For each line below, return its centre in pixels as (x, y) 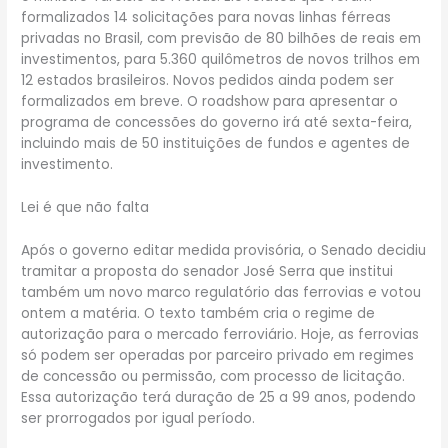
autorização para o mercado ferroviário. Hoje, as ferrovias (220, 334)
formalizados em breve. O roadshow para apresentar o (210, 101)
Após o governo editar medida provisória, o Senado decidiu (224, 250)
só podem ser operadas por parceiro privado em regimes (218, 355)
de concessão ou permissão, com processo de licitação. (213, 376)
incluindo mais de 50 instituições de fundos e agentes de (216, 143)
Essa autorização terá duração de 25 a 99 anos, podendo (219, 397)
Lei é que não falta (85, 207)
